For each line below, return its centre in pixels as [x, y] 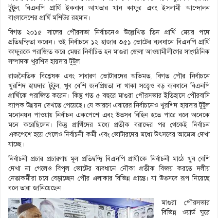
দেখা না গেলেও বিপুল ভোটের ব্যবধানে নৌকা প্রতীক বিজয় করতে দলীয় [109, 169]
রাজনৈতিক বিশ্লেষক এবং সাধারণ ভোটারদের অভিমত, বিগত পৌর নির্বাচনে [109, 76]
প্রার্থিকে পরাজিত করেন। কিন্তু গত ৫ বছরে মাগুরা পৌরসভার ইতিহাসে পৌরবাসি [109, 96]
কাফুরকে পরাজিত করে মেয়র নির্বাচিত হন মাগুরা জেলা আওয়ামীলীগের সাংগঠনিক [109, 52]
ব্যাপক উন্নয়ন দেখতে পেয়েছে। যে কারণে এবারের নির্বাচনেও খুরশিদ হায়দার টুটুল [109, 106]
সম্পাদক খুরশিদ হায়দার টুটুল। [45, 62]
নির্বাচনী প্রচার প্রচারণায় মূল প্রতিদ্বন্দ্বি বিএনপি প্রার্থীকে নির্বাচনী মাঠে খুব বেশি [109, 159]
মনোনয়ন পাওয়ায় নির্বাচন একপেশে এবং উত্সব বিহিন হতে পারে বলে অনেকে [109, 115]
